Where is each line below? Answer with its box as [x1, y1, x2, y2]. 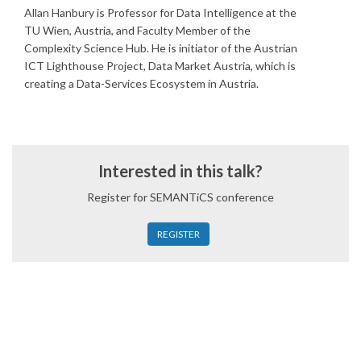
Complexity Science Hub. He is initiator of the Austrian [24, 40, 297, 55]
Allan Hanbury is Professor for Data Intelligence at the [24, 5, 297, 19]
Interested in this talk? [98, 160, 263, 180]
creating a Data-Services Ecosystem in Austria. [24, 76, 259, 90]
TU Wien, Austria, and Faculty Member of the [24, 23, 251, 37]
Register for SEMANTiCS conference [87, 189, 274, 204]
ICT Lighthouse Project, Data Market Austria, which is [24, 58, 296, 73]
